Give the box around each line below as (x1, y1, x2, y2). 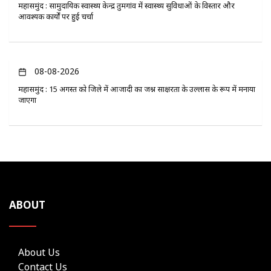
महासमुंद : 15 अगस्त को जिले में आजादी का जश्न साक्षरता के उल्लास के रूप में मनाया (18, 83, 255, 94)
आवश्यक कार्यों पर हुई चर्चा (18, 10, 93, 22)
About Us (18, 245, 60, 259)
